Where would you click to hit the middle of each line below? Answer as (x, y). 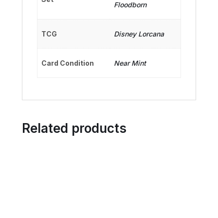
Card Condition (68, 63)
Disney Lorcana (139, 34)
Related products (74, 128)
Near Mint (130, 63)
